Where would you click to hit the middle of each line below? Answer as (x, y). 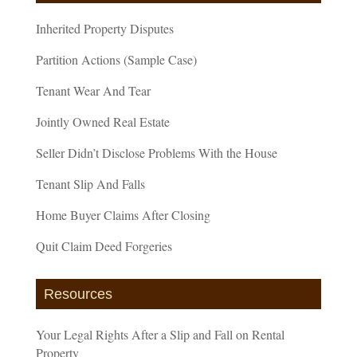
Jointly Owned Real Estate (102, 121)
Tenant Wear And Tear (93, 90)
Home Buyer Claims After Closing (123, 214)
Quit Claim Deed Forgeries (104, 245)
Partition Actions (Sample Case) (116, 59)
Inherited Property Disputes (104, 28)
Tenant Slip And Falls (90, 183)
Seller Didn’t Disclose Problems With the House (156, 152)
